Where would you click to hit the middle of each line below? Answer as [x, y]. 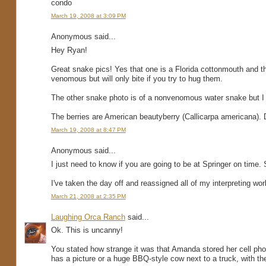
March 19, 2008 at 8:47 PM [88, 129]
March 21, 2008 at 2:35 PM [88, 196]
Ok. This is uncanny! [87, 230]
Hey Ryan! [69, 50]
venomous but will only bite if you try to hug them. [137, 78]
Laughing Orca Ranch [88, 217]
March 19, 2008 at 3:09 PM [88, 15]
